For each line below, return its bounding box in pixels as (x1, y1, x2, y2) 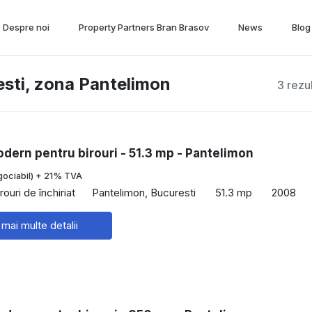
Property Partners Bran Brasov (79, 22, 209, 33)
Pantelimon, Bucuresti (92, 185, 196, 199)
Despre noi (3, 22, 49, 33)
